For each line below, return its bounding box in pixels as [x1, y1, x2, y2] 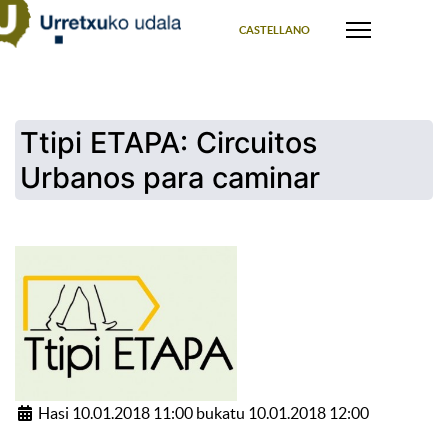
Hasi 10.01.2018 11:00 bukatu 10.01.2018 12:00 [35, 403, 369, 422]
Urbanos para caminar [20, 160, 320, 195]
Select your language [207, 2, 349, 20]
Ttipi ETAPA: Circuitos [20, 125, 317, 160]
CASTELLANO [239, 24, 311, 36]
